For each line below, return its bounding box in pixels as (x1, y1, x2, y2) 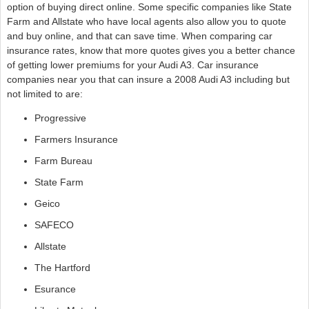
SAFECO (34, 219, 74, 230)
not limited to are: (6, 88, 83, 99)
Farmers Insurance (34, 133, 118, 145)
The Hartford (34, 261, 90, 273)
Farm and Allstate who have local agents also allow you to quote (6, 15, 286, 27)
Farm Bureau (34, 154, 92, 166)
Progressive (34, 112, 86, 123)
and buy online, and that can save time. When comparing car (6, 30, 272, 41)
